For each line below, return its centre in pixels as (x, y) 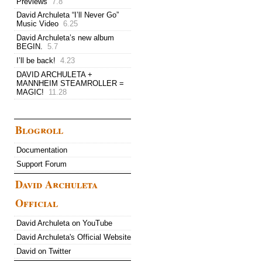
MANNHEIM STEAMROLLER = (70, 83)
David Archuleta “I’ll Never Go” (68, 15)
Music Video (37, 24)
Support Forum (42, 164)
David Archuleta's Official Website (74, 237)
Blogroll (39, 130)
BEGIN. (30, 47)
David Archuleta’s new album (65, 38)
